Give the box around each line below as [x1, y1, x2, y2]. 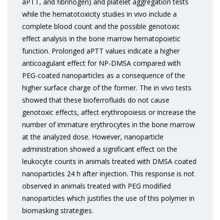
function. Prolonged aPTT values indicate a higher [22, 46, 180, 55]
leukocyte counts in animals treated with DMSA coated [22, 157, 196, 166]
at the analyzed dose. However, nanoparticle [22, 132, 164, 141]
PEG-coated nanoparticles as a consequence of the [22, 71, 185, 80]
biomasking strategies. [22, 206, 93, 215]
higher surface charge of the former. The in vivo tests [22, 83, 192, 92]
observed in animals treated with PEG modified [22, 181, 171, 191]
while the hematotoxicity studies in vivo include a [22, 9, 177, 19]
